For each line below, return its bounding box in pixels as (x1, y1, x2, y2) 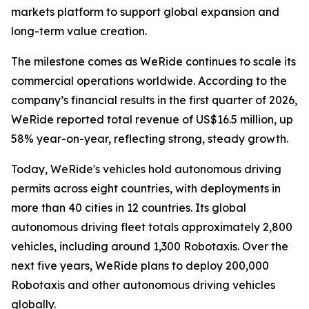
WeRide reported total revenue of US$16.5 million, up (11, 112, 293, 127)
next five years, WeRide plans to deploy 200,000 (11, 259, 269, 273)
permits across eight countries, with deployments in (11, 181, 281, 196)
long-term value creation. (11, 24, 147, 39)
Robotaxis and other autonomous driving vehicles (11, 278, 275, 292)
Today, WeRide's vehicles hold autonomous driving (11, 162, 281, 177)
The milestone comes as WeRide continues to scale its (11, 54, 296, 69)
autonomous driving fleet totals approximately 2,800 (11, 220, 292, 235)
